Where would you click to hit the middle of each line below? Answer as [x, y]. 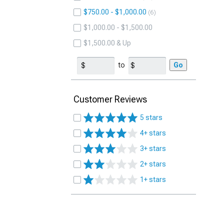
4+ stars [153, 133]
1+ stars [153, 179]
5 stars [151, 117]
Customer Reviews [110, 99]
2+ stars [153, 164]
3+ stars [153, 148]
